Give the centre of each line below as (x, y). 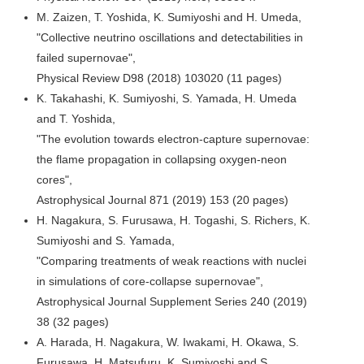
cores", (54, 179)
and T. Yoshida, (76, 118)
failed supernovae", (86, 57)
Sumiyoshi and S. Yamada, (106, 240)
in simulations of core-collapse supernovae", (150, 281)
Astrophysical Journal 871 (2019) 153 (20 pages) (162, 199)
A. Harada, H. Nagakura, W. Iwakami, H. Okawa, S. (168, 342)
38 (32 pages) (73, 321)
